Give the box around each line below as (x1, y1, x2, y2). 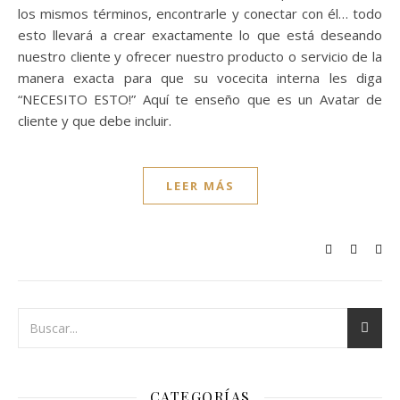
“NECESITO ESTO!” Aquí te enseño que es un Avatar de (18, 90, 382, 108)
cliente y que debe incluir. (18, 112, 171, 129)
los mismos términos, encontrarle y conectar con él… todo (18, 4, 382, 22)
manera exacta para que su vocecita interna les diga (18, 69, 382, 87)
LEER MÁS (165, 178, 235, 194)
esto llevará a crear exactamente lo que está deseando (18, 26, 382, 44)
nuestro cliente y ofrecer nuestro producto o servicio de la (18, 47, 382, 65)
